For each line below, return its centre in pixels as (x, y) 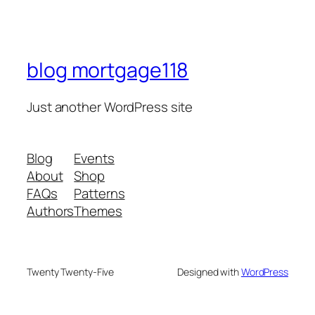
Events (94, 159)
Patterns (99, 194)
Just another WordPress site (110, 107)
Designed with (209, 272)
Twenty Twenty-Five (71, 272)
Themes (98, 211)
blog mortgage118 (108, 70)
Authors (51, 211)
